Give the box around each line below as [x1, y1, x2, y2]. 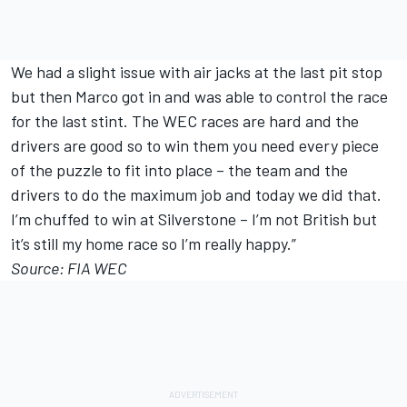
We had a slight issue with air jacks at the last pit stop [11, 62, 382, 83]
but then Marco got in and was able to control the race [11, 86, 388, 107]
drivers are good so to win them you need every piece [11, 135, 379, 156]
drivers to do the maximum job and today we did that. [11, 184, 382, 205]
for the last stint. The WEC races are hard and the [11, 111, 359, 132]
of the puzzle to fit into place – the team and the [11, 160, 348, 181]
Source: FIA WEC [11, 258, 127, 279]
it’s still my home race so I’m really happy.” [11, 233, 296, 254]
